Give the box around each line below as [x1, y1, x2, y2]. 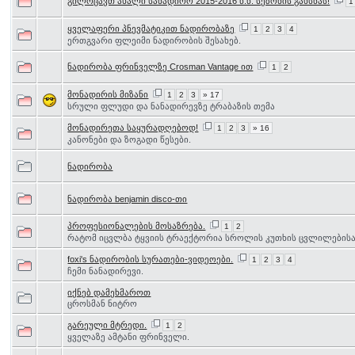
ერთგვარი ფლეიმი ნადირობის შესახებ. [67, 36, 242, 45]
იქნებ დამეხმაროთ [67, 288, 151, 297]
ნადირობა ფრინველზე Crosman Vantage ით [67, 62, 254, 71]
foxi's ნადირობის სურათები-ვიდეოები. [67, 254, 234, 264]
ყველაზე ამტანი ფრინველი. [67, 332, 190, 342]
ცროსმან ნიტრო [67, 299, 138, 308]
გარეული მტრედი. [67, 320, 147, 330]
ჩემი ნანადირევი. [67, 266, 144, 276]
